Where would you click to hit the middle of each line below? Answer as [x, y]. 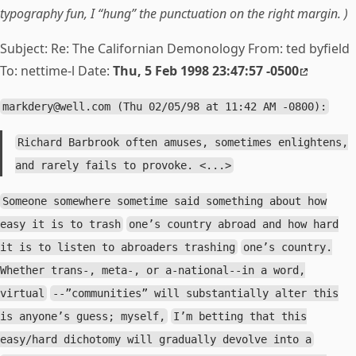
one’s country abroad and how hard [234, 224]
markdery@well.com [57, 106]
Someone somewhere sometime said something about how [165, 201]
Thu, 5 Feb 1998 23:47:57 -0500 [206, 71]
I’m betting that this [240, 316]
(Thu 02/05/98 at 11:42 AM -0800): [219, 106]
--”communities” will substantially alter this [196, 293]
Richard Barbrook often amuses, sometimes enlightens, [183, 142]
